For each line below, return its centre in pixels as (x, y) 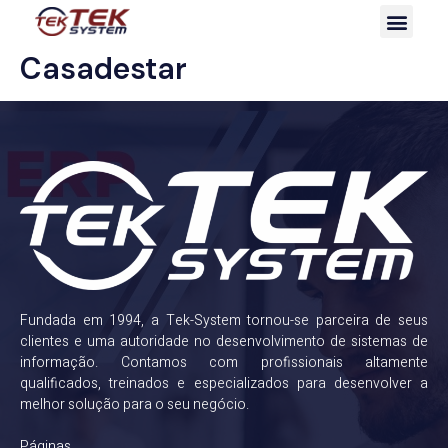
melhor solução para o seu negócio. (134, 405)
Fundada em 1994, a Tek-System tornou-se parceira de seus (224, 321)
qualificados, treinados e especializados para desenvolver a (224, 384)
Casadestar (103, 68)
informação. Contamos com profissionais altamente (224, 363)
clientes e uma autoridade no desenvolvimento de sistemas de (224, 342)
